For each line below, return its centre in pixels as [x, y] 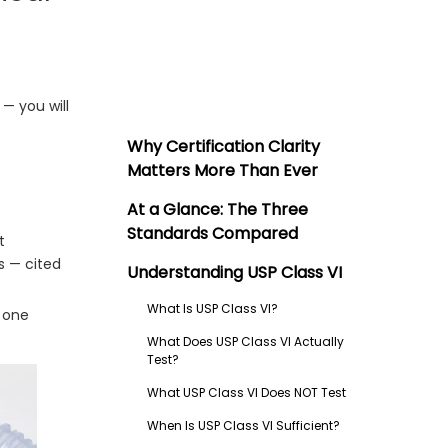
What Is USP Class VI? [212, 308]
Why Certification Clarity [223, 146]
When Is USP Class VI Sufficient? [243, 425]
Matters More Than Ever [222, 170]
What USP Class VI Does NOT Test [246, 392]
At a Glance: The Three [217, 209]
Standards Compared [212, 233]
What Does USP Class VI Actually [245, 341]
